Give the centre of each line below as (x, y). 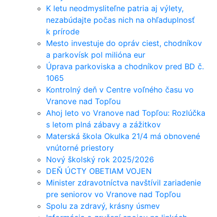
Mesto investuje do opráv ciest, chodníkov (124, 43)
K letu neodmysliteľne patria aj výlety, (115, 8)
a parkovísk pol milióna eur (96, 55)
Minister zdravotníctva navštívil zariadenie (124, 183)
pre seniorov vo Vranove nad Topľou (113, 194)
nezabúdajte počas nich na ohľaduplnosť (120, 20)
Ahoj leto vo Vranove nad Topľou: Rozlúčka (126, 113)
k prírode (63, 31)
